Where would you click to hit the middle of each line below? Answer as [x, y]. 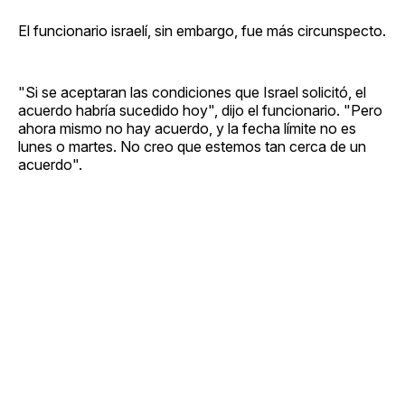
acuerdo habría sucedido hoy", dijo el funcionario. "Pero [200, 110]
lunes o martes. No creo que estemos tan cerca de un [192, 146]
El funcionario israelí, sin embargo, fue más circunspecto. [202, 30]
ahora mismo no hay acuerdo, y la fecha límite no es [187, 128]
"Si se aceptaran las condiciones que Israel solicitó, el [192, 92]
